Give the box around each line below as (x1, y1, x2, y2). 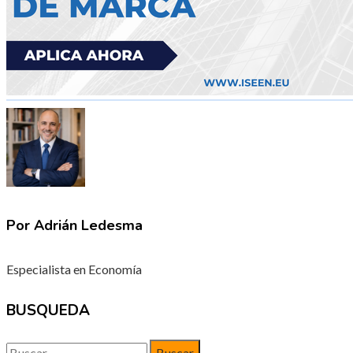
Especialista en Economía (6, 262, 142, 277)
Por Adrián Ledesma (6, 216, 143, 236)
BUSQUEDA (6, 299, 90, 321)
